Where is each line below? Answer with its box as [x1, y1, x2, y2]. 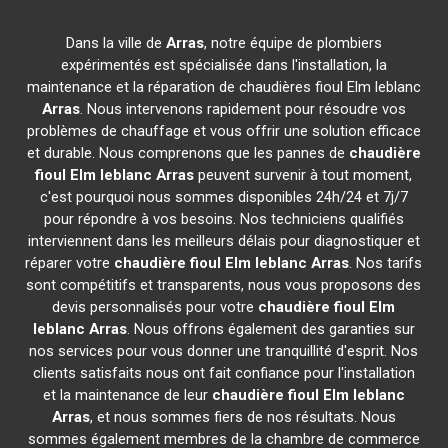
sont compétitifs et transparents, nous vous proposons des [26, 276, 422, 294]
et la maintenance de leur [42, 386, 212, 404]
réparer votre [25, 254, 115, 272]
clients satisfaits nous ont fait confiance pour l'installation [32, 364, 415, 382]
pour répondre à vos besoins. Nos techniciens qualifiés [43, 210, 404, 228]
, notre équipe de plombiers [203, 34, 382, 52]
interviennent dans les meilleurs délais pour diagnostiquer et [27, 232, 420, 250]
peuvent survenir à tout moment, [194, 166, 413, 184]
